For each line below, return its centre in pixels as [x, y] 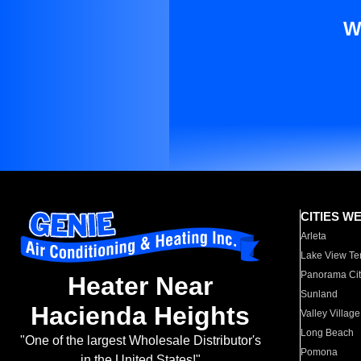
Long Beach [328, 333]
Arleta [314, 236]
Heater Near [140, 286]
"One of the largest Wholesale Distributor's [140, 341]
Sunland [320, 294]
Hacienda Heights [140, 316]
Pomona [320, 352]
